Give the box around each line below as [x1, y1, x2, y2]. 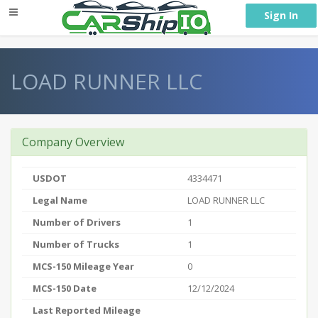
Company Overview [22, 134, 124, 150]
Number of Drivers [33, 216, 121, 229]
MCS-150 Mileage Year [33, 260, 134, 273]
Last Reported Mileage [33, 304, 141, 317]
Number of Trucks [33, 238, 119, 251]
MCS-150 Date [33, 282, 97, 295]
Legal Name [33, 194, 87, 207]
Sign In [264, 9, 298, 22]
